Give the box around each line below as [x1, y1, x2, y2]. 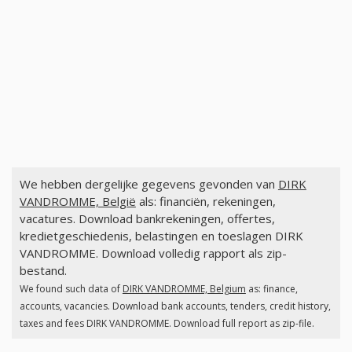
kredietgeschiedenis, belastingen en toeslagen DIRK [19, 228, 303, 244]
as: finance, [245, 282, 298, 296]
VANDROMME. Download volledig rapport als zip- [19, 245, 287, 262]
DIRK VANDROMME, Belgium [122, 282, 246, 296]
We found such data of [19, 282, 123, 296]
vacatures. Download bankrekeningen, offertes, [19, 211, 275, 227]
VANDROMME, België [19, 193, 136, 210]
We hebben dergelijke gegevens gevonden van [19, 176, 278, 192]
